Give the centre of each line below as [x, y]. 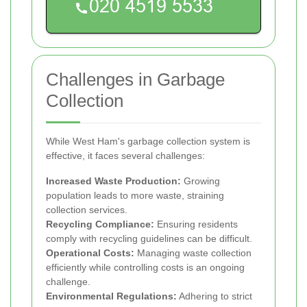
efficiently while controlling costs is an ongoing [145, 268]
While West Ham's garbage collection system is [148, 142]
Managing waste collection [193, 253]
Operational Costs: [90, 253]
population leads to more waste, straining [135, 196]
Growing [200, 181]
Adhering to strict [214, 296]
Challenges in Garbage [135, 80]
